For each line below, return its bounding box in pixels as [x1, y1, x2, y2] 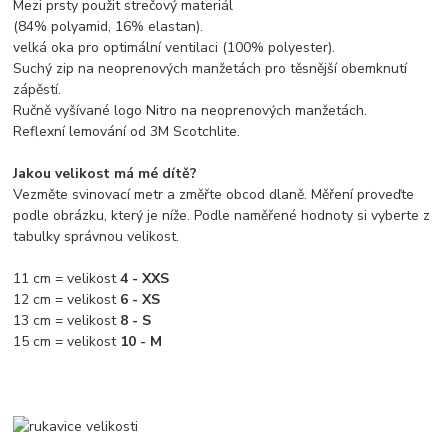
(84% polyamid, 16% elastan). [13, 16, 204, 36]
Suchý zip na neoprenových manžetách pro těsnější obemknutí [13, 58, 408, 78]
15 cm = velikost [13, 331, 121, 351]
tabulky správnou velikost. [13, 226, 184, 246]
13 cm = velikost [13, 310, 121, 330]
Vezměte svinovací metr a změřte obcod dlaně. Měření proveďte [13, 184, 415, 204]
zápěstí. [13, 79, 62, 99]
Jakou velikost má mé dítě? [13, 163, 198, 183]
